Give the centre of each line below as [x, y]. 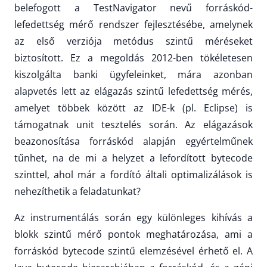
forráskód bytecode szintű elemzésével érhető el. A [133, 251]
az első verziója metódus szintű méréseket [133, 41]
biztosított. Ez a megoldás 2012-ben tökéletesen [133, 58]
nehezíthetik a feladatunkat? [77, 192]
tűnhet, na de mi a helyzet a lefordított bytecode [133, 158]
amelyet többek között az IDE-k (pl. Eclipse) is [133, 108]
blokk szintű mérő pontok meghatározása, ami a [133, 235]
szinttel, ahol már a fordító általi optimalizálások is [133, 175]
